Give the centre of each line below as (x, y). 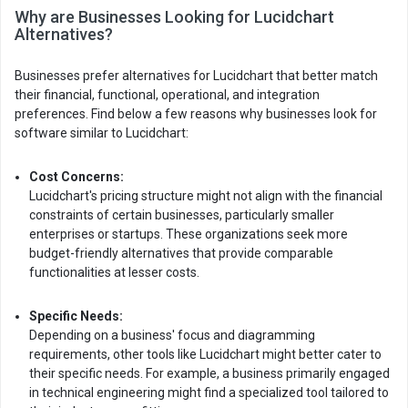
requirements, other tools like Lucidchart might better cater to (205, 354)
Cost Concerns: (76, 177)
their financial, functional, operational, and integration (167, 95)
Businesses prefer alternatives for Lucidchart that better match (196, 76)
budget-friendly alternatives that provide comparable (181, 253)
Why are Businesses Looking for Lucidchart (174, 17)
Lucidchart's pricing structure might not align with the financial (206, 196)
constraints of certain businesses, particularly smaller (182, 215)
